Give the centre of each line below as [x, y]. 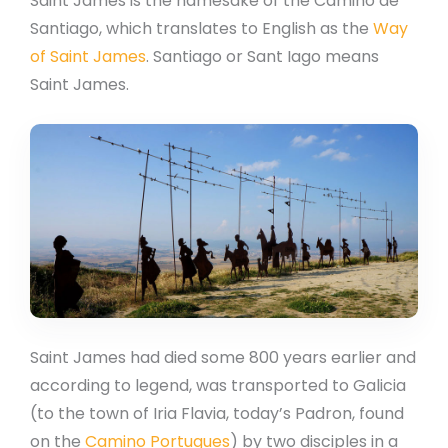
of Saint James [88, 56]
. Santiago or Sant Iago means [262, 56]
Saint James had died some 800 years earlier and [223, 357]
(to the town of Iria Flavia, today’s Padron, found [217, 413]
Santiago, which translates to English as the [201, 28]
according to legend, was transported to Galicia [218, 385]
